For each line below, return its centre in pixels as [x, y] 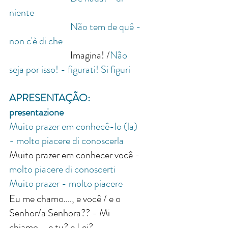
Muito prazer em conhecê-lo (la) [74, 127]
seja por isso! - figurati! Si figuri [71, 70]
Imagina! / [90, 55]
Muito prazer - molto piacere [66, 184]
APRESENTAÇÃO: [51, 98]
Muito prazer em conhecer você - [76, 155]
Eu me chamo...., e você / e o [66, 199]
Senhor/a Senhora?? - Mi [61, 213]
